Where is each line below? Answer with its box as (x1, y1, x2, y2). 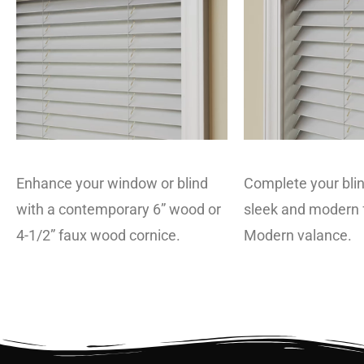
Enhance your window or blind (16, 174, 208, 192)
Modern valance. (244, 226, 352, 244)
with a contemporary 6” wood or (16, 200, 221, 218)
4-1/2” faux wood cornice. (16, 226, 184, 244)
